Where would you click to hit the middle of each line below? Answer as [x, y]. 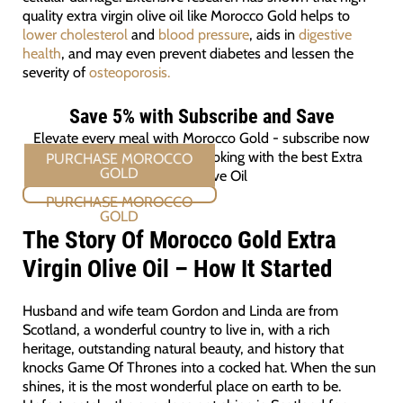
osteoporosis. [129, 72]
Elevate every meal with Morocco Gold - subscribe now [201, 137]
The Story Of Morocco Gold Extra [179, 241]
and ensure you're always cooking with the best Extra [201, 156]
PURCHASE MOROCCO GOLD [119, 194]
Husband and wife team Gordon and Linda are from [180, 311]
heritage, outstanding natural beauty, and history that [183, 349]
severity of [55, 72]
